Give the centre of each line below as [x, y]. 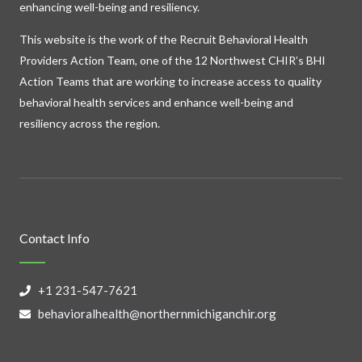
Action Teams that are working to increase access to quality [170, 82]
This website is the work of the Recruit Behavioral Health [164, 40]
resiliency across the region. [90, 124]
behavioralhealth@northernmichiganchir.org [157, 314]
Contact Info [55, 238]
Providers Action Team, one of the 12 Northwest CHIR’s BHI [173, 61]
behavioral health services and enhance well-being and [156, 103]
